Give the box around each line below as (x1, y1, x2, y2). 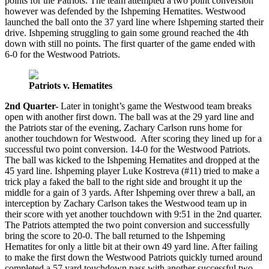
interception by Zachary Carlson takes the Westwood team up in (5, 198, 247, 208)
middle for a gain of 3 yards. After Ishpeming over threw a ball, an (5, 187, 255, 198)
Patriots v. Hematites (29, 80, 112, 91)
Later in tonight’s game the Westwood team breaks (61, 100, 252, 111)
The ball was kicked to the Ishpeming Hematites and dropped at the (5, 154, 259, 165)
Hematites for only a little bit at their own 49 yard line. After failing (5, 241, 258, 252)
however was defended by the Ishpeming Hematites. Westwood (5, 5, 246, 16)
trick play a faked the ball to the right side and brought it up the (5, 176, 242, 187)
